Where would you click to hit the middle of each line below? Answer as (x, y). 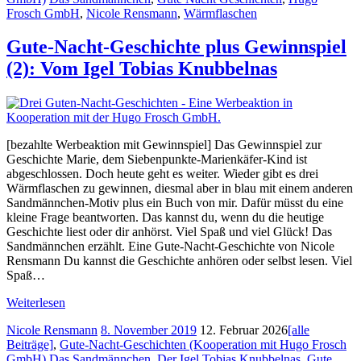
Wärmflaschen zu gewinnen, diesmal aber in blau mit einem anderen (180, 189)
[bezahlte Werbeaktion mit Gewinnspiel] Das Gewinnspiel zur (164, 145)
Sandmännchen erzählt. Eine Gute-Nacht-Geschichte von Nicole (170, 247)
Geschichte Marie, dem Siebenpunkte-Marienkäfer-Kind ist (157, 160)
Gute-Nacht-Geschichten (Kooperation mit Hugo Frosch (203, 345)
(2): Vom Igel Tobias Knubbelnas (142, 69)
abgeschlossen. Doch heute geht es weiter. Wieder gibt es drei (162, 174)
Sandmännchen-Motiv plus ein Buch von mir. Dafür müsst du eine (175, 203)
